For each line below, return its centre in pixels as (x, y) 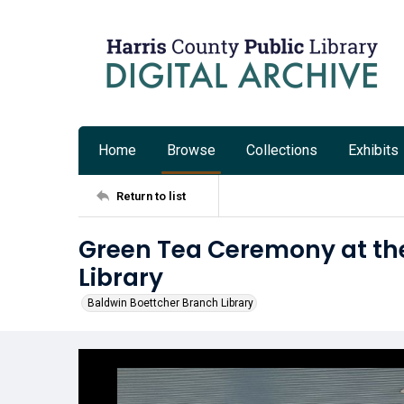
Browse (191, 150)
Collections (282, 150)
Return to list (151, 196)
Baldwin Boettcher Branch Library (170, 303)
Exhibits (373, 150)
